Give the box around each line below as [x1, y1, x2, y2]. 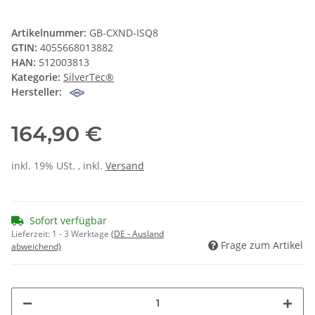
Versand [105, 159, 144, 173]
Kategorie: [11, 70, 63, 84]
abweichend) [11, 240, 61, 253]
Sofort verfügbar [30, 214, 107, 228]
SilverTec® [63, 70, 114, 84]
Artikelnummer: [11, 26, 89, 40]
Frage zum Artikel [221, 238, 303, 252]
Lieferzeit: [11, 228, 52, 240]
